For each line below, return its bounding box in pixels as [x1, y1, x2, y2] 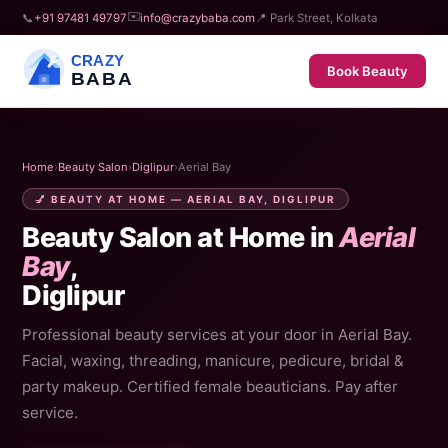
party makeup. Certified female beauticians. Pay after [22, 377, 399, 396]
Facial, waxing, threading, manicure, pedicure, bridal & [22, 351, 405, 370]
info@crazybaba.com [140, 10, 256, 25]
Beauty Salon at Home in [22, 221, 340, 254]
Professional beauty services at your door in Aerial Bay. [22, 325, 413, 344]
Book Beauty [326, 63, 408, 79]
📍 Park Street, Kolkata [255, 10, 379, 25]
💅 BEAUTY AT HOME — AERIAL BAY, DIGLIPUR [35, 193, 337, 205]
